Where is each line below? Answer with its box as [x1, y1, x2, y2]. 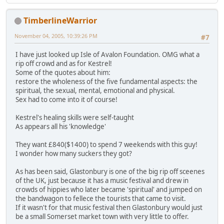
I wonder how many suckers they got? [15, 148, 132, 158]
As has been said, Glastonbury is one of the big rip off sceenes [15, 166, 204, 176]
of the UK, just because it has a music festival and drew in [15, 175, 188, 185]
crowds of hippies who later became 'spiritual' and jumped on [15, 184, 202, 194]
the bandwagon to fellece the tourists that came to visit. [15, 193, 186, 203]
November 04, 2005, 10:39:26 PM [14, 31, 97, 39]
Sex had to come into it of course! [15, 94, 117, 104]
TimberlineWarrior [23, 14, 97, 26]
